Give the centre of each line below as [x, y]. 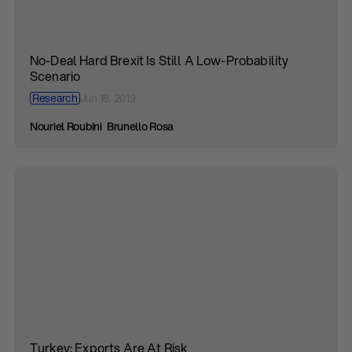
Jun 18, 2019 [108, 98]
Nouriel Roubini [66, 126]
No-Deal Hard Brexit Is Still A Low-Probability [159, 60]
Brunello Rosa [140, 126]
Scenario [55, 76]
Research [55, 98]
